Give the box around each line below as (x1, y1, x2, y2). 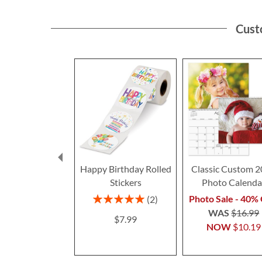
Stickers (109, 177, 142, 188)
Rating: (92, 192, 119, 202)
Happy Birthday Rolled (80, 163, 171, 175)
